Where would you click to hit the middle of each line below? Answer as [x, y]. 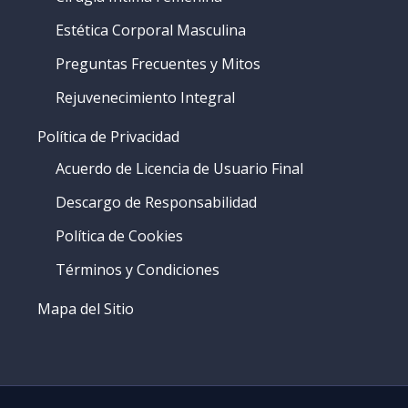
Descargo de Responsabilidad [156, 202]
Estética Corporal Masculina [150, 30]
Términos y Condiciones [137, 269]
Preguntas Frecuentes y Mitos [158, 63]
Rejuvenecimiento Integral [145, 97]
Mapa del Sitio [85, 308]
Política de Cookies [119, 235]
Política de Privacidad [108, 136]
